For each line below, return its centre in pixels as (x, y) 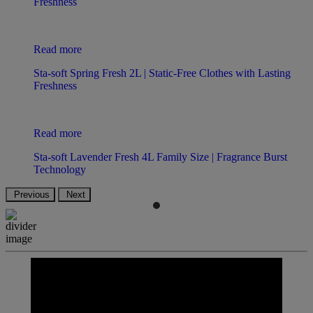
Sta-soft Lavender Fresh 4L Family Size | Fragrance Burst (160, 156)
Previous (32, 194)
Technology (60, 169)
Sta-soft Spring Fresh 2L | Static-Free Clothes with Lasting (162, 73)
